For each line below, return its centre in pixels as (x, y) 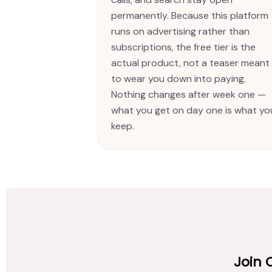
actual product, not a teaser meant (190, 63)
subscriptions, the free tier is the (183, 47)
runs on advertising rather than (180, 31)
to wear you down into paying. (178, 78)
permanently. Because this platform (189, 15)
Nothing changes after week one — (188, 94)
